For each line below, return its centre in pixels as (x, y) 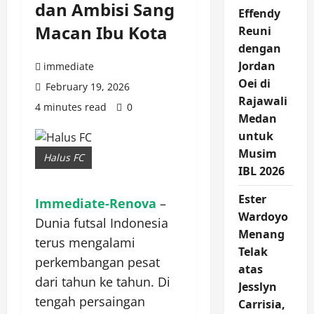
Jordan (257, 66)
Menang (261, 234)
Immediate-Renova (96, 204)
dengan (259, 49)
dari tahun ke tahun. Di (103, 282)
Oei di (254, 84)
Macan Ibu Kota (101, 33)
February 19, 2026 (86, 87)
